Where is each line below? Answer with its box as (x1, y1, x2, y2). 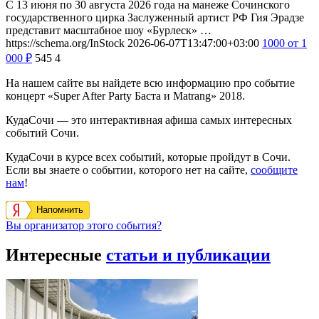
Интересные (6, 246, 106, 265)
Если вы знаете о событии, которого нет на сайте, (6, 163, 251, 176)
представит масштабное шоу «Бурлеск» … (6, 23, 211, 36)
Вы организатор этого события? (6, 219, 162, 231)
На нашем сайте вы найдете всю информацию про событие (6, 76, 295, 89)
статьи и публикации (106, 246, 271, 265)
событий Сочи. (6, 126, 79, 139)
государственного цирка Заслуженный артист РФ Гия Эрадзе (6, 11, 304, 23)
